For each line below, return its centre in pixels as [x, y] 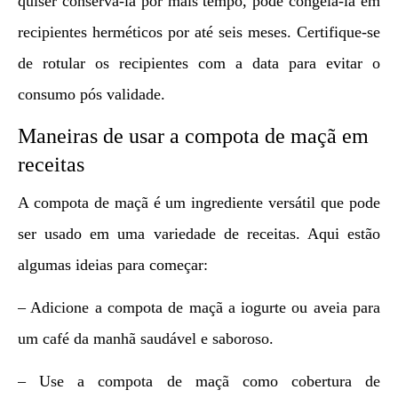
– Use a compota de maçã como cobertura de [199, 382]
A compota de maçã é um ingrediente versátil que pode [199, 203]
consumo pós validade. [92, 95]
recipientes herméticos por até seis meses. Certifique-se [199, 32]
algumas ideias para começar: [113, 265]
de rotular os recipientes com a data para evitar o [199, 64]
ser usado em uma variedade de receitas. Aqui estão [199, 234]
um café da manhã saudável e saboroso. [146, 339]
